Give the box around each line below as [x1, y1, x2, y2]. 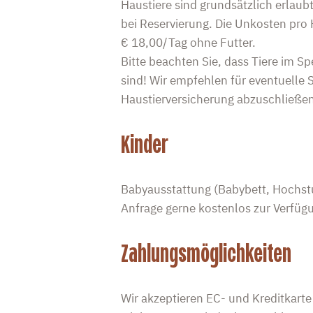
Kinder [120, 128, 168, 161]
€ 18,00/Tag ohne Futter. [120, 34, 256, 50]
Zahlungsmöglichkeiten [120, 237, 291, 270]
